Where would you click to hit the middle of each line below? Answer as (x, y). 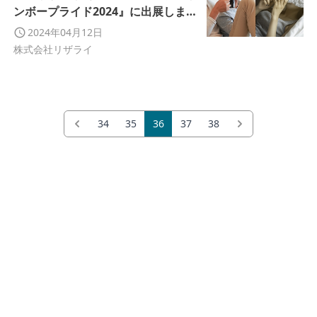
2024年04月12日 (65, 32)
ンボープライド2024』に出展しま (99, 11)
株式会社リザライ (53, 49)
